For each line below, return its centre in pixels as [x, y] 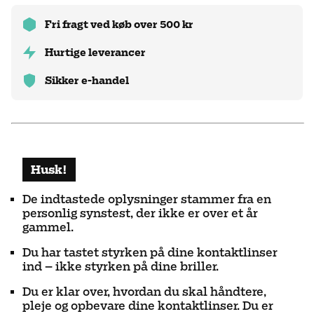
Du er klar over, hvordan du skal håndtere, [144, 292]
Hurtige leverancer [95, 52]
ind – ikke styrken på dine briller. [121, 266]
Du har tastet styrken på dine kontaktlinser [150, 252]
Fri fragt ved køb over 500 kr [119, 24]
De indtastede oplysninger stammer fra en [147, 199]
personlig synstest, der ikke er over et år [140, 213]
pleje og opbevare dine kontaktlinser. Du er [148, 306]
